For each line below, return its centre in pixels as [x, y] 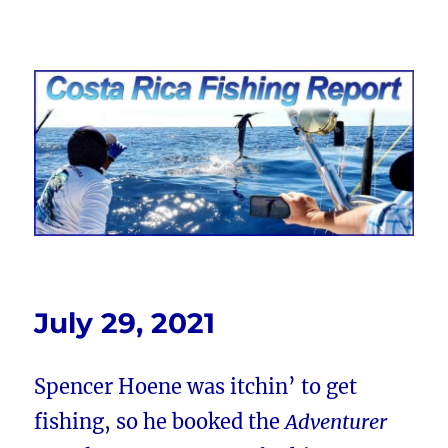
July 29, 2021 [125, 323]
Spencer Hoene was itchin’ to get [196, 387]
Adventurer [336, 422]
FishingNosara [120, 94]
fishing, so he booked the [160, 422]
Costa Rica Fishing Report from [223, 66]
